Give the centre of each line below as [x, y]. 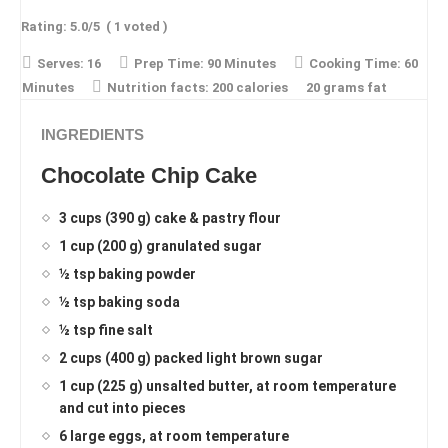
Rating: [45, 27]
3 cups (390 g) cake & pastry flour [170, 218]
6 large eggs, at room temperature [174, 436]
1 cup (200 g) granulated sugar [160, 246]
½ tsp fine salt [106, 330]
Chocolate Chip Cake [149, 176]
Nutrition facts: [158, 88]
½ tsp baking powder [127, 274]
